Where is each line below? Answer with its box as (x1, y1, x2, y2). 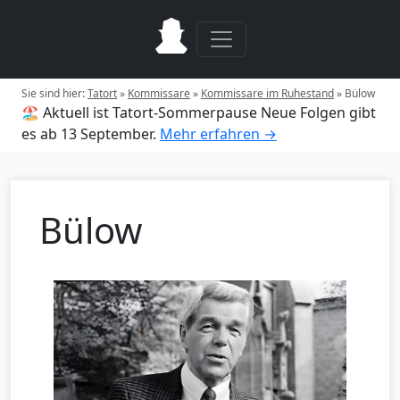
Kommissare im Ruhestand (201, 86, 334, 101)
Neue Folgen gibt (261, 103, 376, 122)
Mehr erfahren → (160, 124, 277, 144)
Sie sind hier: (21, 86, 87, 101)
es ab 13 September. (21, 124, 156, 144)
